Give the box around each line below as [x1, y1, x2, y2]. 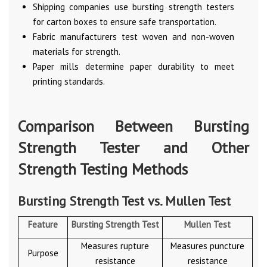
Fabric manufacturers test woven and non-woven [33, 30, 234, 42]
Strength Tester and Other [18, 137, 249, 157]
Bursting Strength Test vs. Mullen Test [18, 192, 231, 209]
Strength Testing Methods [18, 159, 188, 179]
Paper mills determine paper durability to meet [33, 60, 234, 72]
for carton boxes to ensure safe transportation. [33, 15, 216, 27]
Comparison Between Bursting [18, 116, 249, 136]
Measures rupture [81, 240, 149, 252]
